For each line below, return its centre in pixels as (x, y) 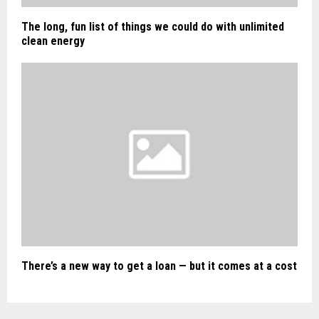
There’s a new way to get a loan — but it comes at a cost (159, 266)
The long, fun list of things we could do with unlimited (153, 26)
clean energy (53, 41)
